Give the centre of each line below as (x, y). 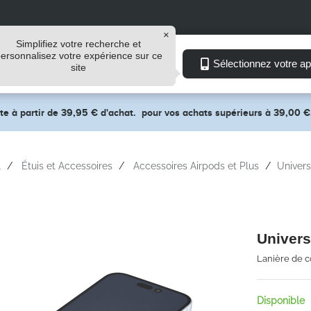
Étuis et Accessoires (67, 166)
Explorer (36, 64)
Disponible (281, 301)
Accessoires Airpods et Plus (196, 166)
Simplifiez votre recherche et (78, 44)
